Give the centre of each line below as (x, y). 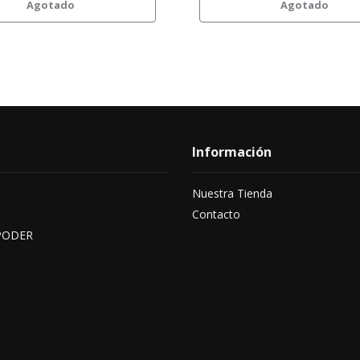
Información (232, 152)
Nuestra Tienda (232, 193)
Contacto (216, 214)
